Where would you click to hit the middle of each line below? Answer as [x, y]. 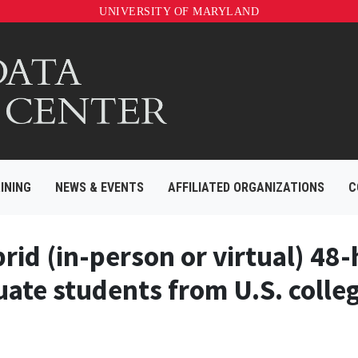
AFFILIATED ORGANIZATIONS [246, 188]
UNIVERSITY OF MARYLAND [179, 12]
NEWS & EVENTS [99, 188]
